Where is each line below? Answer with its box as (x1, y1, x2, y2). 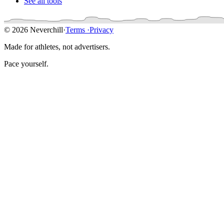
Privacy (89, 25, 113, 34)
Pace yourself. (4, 59, 48, 68)
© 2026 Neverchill (4, 25, 63, 34)
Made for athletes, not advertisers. (4, 42, 110, 51)
